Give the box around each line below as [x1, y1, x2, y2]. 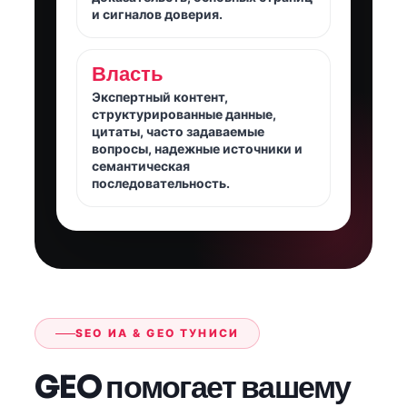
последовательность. [92, 174, 230, 191]
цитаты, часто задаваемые [92, 123, 264, 139]
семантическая [92, 157, 190, 174]
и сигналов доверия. [92, 5, 223, 22]
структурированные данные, [92, 105, 276, 122]
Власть [92, 61, 164, 86]
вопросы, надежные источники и [92, 140, 303, 156]
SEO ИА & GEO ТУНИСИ [75, 326, 240, 340]
